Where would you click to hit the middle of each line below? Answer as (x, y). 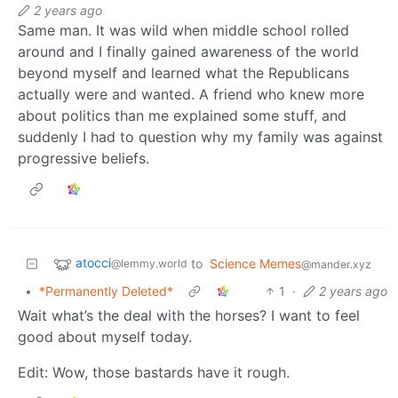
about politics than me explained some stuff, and (182, 115)
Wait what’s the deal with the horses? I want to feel (189, 315)
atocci (93, 262)
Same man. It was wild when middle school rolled (183, 30)
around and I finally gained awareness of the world (188, 51)
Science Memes (255, 263)
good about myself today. (105, 336)
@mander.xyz (336, 264)
